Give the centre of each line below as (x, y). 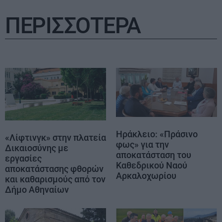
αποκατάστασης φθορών (54, 169)
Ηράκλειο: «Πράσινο (157, 134)
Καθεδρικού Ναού (152, 165)
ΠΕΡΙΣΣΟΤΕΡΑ (73, 26)
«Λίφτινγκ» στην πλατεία (55, 138)
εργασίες (23, 159)
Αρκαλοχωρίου (146, 175)
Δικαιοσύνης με (37, 148)
